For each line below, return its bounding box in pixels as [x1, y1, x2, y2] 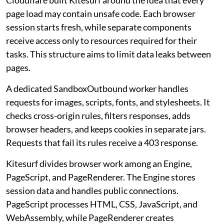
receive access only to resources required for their [6, 35, 197, 46]
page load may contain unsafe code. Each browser [6, 8, 195, 19]
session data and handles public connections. [6, 185, 178, 196]
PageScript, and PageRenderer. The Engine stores [6, 171, 195, 183]
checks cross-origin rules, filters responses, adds [6, 110, 190, 121]
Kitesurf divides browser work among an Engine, [6, 158, 192, 169]
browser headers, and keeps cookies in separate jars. [6, 123, 206, 135]
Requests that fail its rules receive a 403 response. [6, 137, 198, 148]
